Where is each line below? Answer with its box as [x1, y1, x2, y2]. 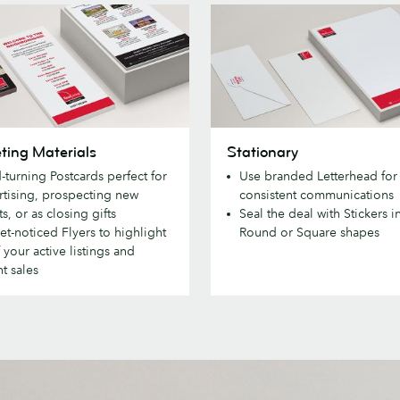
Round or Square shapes [239, 223, 379, 240]
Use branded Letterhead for [239, 167, 397, 184]
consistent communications [239, 186, 394, 203]
